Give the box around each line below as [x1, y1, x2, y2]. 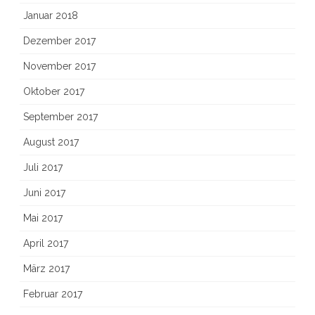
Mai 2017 [23, 212, 63, 224]
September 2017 [23, 111, 98, 122]
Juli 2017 [23, 162, 63, 173]
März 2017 [23, 263, 70, 274]
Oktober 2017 [23, 86, 84, 97]
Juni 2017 [23, 187, 65, 198]
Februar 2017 [23, 288, 82, 300]
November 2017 [23, 60, 96, 72]
